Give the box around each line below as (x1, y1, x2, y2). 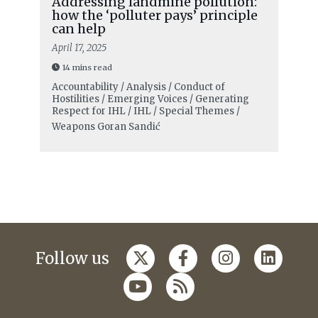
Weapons (51, 121, 95, 133)
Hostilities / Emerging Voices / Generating (51, 93, 249, 106)
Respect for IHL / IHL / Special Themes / (51, 105, 240, 118)
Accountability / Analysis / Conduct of (51, 81, 225, 94)
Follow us (35, 248, 109, 269)
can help (51, 21, 106, 38)
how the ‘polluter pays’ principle (51, 7, 258, 24)
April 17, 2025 (51, 42, 106, 55)
